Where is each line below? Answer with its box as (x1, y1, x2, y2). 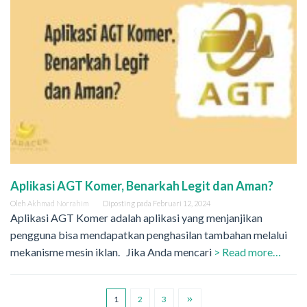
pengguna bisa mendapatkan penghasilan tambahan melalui (10, 228, 287, 241)
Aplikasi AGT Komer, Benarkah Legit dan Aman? (10, 177, 275, 193)
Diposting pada (103, 198, 153, 208)
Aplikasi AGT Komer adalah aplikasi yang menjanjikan (10, 210, 262, 224)
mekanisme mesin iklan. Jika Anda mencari (10, 245, 214, 258)
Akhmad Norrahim (27, 198, 89, 208)
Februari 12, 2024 (153, 198, 210, 208)
